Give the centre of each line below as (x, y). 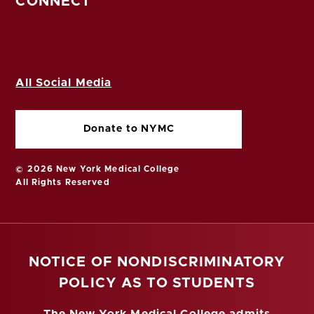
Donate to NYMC (129, 129)
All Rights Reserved (63, 183)
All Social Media (64, 83)
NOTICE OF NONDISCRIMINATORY (157, 262)
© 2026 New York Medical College (98, 169)
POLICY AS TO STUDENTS (157, 283)
